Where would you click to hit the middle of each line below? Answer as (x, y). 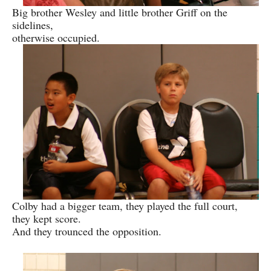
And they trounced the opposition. (87, 231)
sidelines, (33, 24)
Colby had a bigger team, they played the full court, (125, 206)
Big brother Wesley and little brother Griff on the (120, 12)
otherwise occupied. (56, 37)
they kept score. (47, 219)
